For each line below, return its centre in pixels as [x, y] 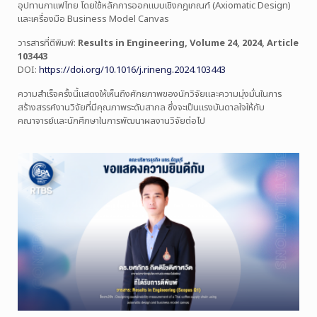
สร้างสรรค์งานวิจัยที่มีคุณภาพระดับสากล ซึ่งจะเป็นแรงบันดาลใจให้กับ [141, 108]
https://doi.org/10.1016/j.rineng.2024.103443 [132, 70]
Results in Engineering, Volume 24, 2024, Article [188, 44]
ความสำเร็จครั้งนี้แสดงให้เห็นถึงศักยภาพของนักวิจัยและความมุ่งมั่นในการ [150, 94]
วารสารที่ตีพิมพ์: [48, 44]
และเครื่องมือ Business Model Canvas [93, 19]
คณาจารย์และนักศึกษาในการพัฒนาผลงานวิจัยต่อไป [111, 121]
